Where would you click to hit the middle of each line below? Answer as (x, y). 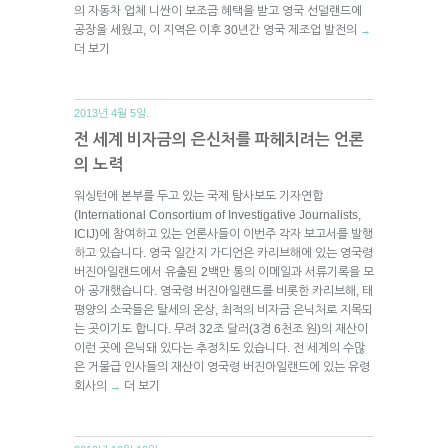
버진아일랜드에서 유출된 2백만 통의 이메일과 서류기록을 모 (224, 271)
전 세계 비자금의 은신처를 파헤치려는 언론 (219, 139)
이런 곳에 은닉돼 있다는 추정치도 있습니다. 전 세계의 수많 (219, 347)
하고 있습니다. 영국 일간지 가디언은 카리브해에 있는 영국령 (223, 252)
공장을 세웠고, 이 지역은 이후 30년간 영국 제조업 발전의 (217, 29)
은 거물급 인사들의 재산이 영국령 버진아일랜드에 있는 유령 (222, 366)
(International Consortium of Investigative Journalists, (217, 214)
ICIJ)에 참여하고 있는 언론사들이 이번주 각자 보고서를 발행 (223, 233)
